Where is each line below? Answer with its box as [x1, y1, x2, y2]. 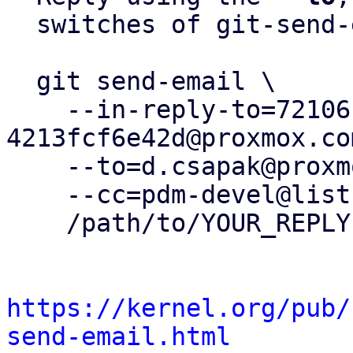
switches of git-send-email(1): [6, 10, 36, 39]
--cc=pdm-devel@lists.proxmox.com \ [6, 180, 66, 209]
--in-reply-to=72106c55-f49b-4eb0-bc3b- [6, 95, 66, 124]
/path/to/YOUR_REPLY [6, 209, 66, 237]
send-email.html [6, 322, 231, 351]
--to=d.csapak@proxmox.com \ [6, 152, 66, 180]
